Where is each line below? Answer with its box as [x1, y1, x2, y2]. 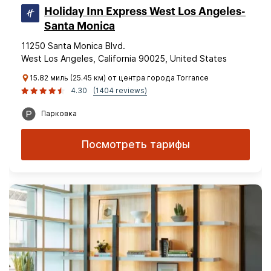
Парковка [41, 109, 77, 118]
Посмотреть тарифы [81, 139, 190, 151]
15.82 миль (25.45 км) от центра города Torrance [30, 73, 209, 82]
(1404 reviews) [93, 86, 147, 95]
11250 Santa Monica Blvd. [21, 41, 125, 51]
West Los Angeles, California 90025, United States [21, 53, 227, 64]
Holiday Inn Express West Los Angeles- [44, 6, 246, 17]
